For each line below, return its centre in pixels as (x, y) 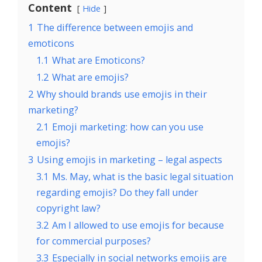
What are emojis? (90, 77)
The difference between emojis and (115, 28)
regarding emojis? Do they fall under (117, 193)
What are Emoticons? (99, 61)
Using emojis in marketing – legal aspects (130, 160)
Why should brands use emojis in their (122, 94)
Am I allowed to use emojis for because (138, 225)
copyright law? (68, 208)
